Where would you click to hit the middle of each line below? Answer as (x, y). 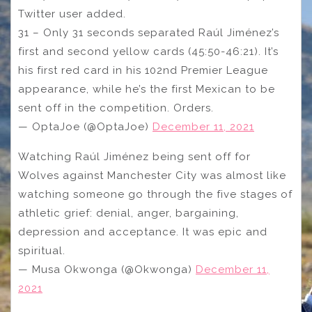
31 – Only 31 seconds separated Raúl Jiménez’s (149, 33)
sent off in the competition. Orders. (116, 108)
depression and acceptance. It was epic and (143, 232)
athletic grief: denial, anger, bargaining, (128, 213)
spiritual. (42, 251)
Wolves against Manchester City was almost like (152, 176)
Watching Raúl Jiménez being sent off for (134, 157)
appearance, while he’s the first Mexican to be (147, 89)
